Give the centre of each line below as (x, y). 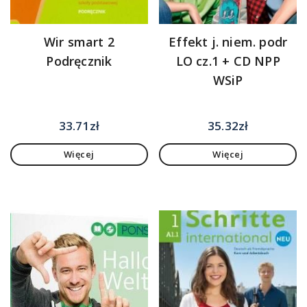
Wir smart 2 (79, 42)
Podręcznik (79, 61)
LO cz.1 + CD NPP (228, 61)
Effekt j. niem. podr (228, 42)
